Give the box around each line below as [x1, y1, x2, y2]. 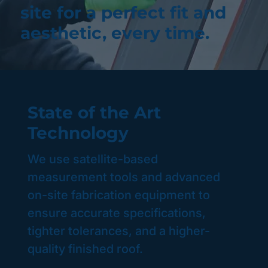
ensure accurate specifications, [28, 205, 206, 220]
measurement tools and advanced [28, 169, 221, 184]
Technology [28, 122, 129, 143]
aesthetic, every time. [20, 23, 209, 44]
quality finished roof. [28, 241, 144, 256]
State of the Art [28, 102, 162, 123]
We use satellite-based [28, 151, 159, 166]
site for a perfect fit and [20, 2, 226, 23]
